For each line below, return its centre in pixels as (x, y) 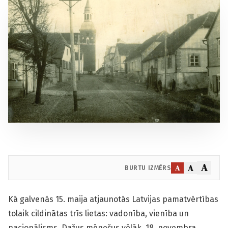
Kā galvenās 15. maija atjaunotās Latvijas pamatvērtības (113, 199)
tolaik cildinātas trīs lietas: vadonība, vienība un (98, 214)
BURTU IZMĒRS (148, 168)
